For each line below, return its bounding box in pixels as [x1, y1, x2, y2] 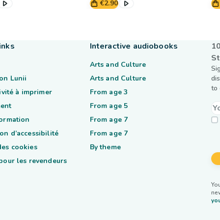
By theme [89, 142, 121, 152]
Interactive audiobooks [89, 41, 178, 52]
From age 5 [89, 101, 128, 110]
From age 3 [89, 87, 128, 97]
